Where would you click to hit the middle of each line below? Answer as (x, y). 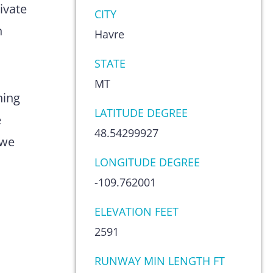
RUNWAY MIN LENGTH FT (159, 261)
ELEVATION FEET (136, 211)
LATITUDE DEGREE (141, 113)
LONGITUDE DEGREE (147, 162)
